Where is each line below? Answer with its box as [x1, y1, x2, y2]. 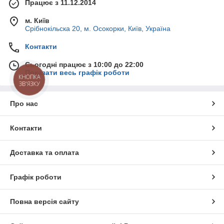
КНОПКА [18, 73, 40, 81]
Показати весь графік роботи [25, 68, 129, 76]
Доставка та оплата [10, 148, 79, 156]
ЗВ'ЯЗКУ [18, 79, 40, 87]
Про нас [10, 99, 38, 107]
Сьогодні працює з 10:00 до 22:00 [25, 60, 143, 68]
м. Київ [25, 16, 49, 24]
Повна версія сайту [10, 197, 79, 205]
